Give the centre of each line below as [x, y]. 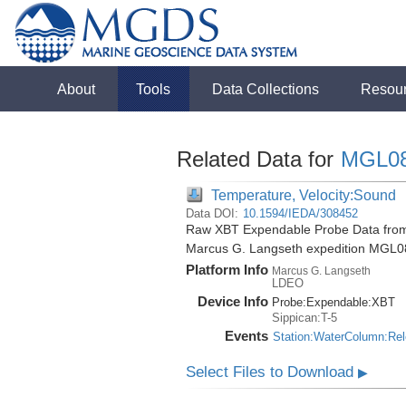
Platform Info [227, 270]
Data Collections [266, 89]
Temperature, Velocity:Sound [303, 195]
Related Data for [258, 159]
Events [246, 336]
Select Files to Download [271, 372]
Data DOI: [213, 213]
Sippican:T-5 [304, 318]
